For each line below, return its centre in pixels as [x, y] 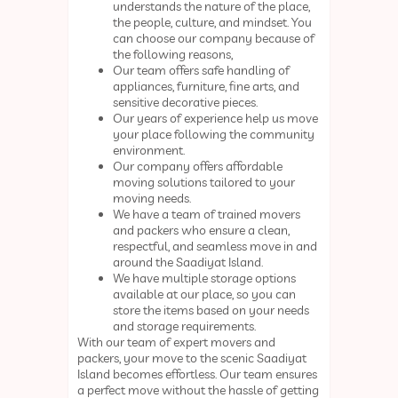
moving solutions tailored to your [204, 183]
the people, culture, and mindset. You [213, 23]
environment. [151, 151]
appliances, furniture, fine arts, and [207, 87]
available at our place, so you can [205, 295]
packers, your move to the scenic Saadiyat [192, 358]
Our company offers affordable [198, 167]
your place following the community [214, 135]
